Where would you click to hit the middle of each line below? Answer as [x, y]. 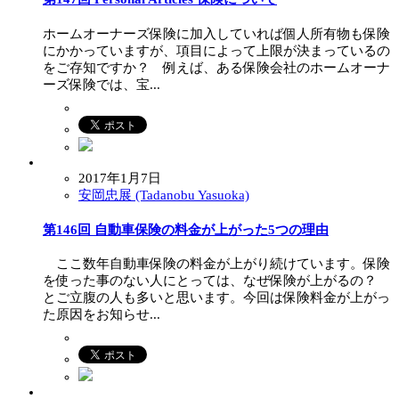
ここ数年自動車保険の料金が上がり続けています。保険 [216, 264]
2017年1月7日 [120, 178]
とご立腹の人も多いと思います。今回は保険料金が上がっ [216, 298]
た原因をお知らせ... [102, 315]
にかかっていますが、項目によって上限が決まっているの [216, 50]
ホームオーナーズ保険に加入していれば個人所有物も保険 [216, 33]
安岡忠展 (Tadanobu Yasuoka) [164, 195]
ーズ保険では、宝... [102, 84]
